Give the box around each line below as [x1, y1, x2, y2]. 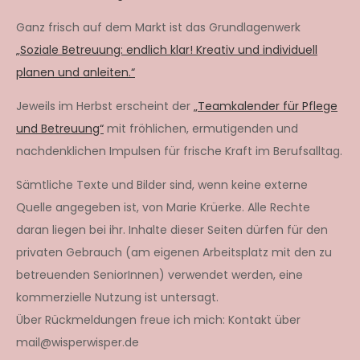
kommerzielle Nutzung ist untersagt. [16, 288, 219, 305]
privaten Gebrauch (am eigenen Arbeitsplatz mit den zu [16, 243, 332, 260]
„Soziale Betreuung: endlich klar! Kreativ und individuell [16, 41, 317, 58]
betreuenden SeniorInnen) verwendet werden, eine [16, 266, 303, 283]
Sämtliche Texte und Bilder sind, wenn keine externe [16, 176, 308, 193]
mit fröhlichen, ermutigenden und [104, 120, 298, 137]
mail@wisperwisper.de [16, 333, 139, 350]
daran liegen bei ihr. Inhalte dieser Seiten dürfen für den [16, 221, 328, 238]
